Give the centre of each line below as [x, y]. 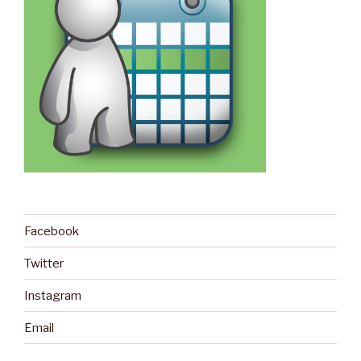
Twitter [44, 263]
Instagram [53, 295]
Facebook [52, 231]
